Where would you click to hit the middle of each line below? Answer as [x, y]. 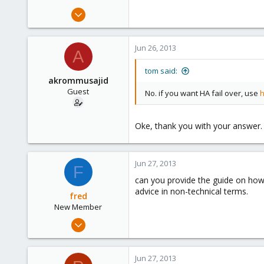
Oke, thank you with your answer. [199, 126]
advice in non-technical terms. [192, 191]
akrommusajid [78, 80]
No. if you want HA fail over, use [202, 93]
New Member [78, 207]
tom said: [161, 71]
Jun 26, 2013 [156, 48]
